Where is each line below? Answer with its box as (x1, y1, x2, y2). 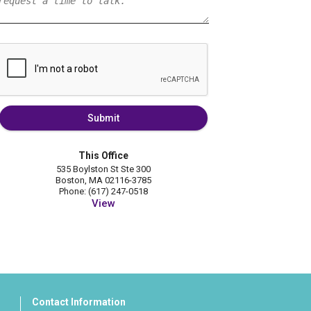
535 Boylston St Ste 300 (56, 164, 151, 175)
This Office (78, 150, 128, 162)
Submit (87, 112, 119, 124)
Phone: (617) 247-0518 (58, 186, 148, 197)
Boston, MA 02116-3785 (55, 175, 151, 186)
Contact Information (31, 296, 126, 308)
